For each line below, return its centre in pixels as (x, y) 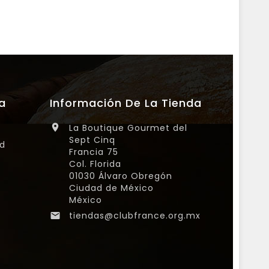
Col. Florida (95, 164)
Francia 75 (94, 152)
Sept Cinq (92, 140)
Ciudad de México (112, 188)
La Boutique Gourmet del (128, 128)
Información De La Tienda (126, 103)
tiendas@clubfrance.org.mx (135, 215)
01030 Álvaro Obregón (121, 176)
